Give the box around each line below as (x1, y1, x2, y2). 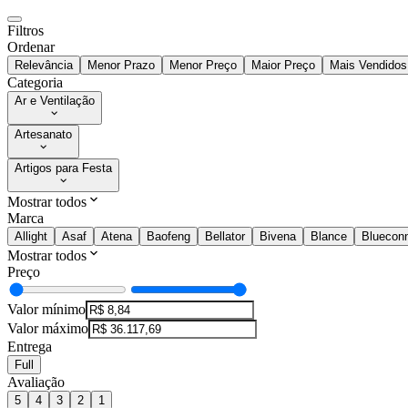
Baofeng (147, 229, 190, 244)
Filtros (7, 23, 44, 39)
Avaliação (7, 374, 65, 391)
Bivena (260, 229, 296, 244)
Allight (15, 229, 47, 244)
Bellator (205, 229, 245, 244)
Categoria (7, 75, 63, 91)
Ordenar (7, 39, 55, 56)
